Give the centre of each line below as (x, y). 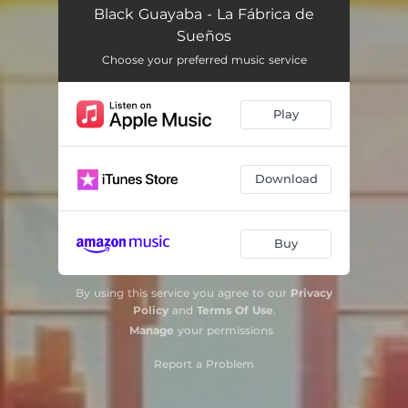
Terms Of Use (235, 310)
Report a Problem (204, 363)
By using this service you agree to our (183, 292)
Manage (152, 330)
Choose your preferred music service (204, 59)
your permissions (224, 330)
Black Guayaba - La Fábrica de (204, 14)
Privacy (311, 292)
